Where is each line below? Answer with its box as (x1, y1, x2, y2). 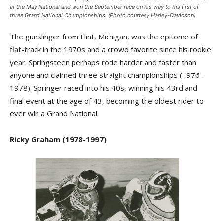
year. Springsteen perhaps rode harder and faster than (10, 57, 196, 67)
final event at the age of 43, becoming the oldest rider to (10, 96, 204, 106)
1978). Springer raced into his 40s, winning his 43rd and (10, 83, 197, 93)
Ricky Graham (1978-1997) (10, 134, 107, 144)
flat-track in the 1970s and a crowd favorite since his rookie (10, 44, 211, 54)
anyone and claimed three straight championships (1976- (10, 70, 203, 80)
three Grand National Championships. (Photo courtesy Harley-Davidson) (10, 12, 196, 19)
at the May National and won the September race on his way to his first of (10, 3, 199, 10)
